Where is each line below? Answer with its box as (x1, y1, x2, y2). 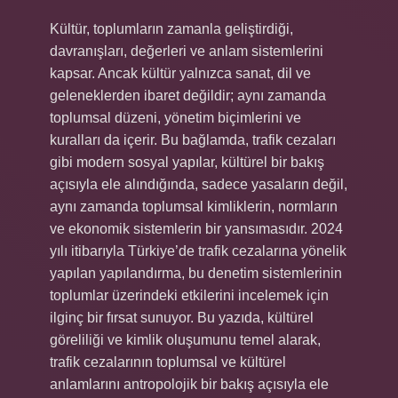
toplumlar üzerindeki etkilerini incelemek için (50, 288, 329, 303)
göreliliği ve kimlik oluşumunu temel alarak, (50, 332, 321, 347)
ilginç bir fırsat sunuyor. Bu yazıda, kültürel (50, 310, 314, 325)
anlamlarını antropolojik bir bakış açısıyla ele (50, 377, 329, 392)
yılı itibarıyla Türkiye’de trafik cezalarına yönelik (50, 243, 346, 259)
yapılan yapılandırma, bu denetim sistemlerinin (50, 266, 342, 281)
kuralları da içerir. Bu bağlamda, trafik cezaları (50, 132, 336, 147)
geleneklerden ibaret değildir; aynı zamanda (50, 88, 326, 103)
